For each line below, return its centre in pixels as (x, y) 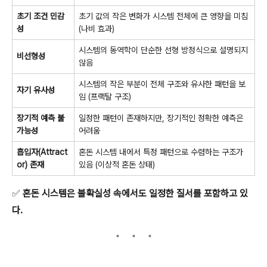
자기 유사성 (36, 90)
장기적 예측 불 (41, 118)
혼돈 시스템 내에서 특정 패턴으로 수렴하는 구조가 (161, 152)
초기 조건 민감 (41, 16)
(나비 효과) (97, 29)
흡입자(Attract (42, 152)
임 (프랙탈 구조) (105, 97)
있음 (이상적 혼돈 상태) (117, 164)
